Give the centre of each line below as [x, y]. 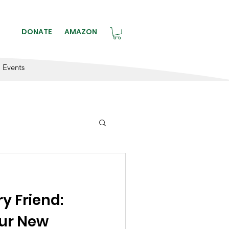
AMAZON [81, 32]
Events [14, 67]
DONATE [37, 32]
